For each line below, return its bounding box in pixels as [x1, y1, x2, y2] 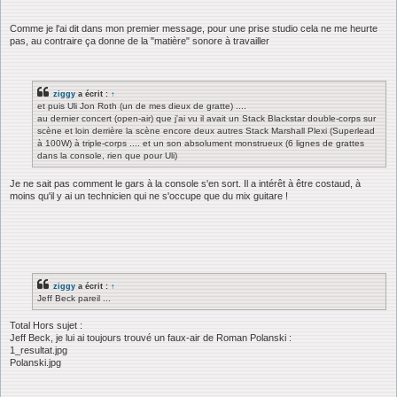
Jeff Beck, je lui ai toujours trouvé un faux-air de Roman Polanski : [10, 332, 292, 344]
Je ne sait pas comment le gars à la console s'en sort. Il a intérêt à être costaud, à [10, 177, 361, 189]
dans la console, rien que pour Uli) [37, 151, 177, 161]
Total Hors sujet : [10, 320, 82, 331]
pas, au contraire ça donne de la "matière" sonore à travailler [10, 35, 269, 46]
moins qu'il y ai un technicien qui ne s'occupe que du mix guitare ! [10, 190, 288, 201]
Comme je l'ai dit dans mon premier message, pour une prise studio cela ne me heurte [10, 22, 378, 34]
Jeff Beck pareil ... [37, 292, 111, 303]
